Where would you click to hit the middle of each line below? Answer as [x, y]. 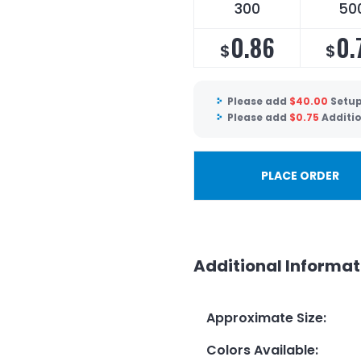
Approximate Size [265, 317]
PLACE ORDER [300, 176]
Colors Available [261, 350]
